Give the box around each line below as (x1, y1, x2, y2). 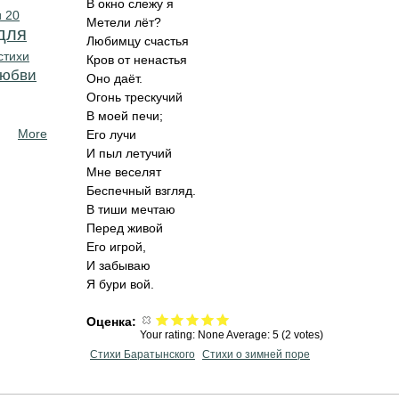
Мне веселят (86, 165, 161, 179)
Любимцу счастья (86, 34, 189, 48)
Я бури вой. (86, 277, 154, 291)
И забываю (86, 258, 151, 273)
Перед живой (86, 221, 163, 235)
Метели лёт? (86, 15, 161, 29)
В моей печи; (86, 109, 163, 123)
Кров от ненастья (86, 53, 187, 67)
